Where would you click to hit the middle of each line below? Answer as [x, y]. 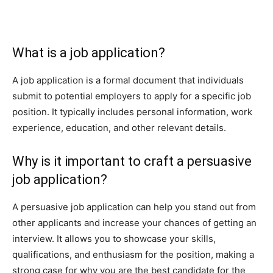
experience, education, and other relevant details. [119, 128]
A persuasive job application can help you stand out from [134, 207]
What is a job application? [89, 53]
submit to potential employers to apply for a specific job [132, 96]
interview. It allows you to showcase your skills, [114, 239]
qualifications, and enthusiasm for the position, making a [133, 254]
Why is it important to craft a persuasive [132, 161]
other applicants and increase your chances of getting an [134, 223]
